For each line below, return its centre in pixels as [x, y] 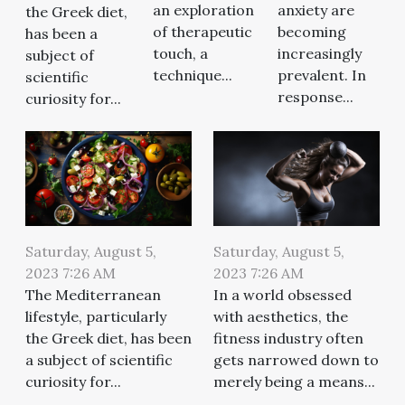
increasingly [319, 54]
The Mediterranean [93, 295]
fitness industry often [288, 339]
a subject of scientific [99, 360]
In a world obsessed [283, 295]
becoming [311, 32]
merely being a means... [294, 382]
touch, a [180, 54]
